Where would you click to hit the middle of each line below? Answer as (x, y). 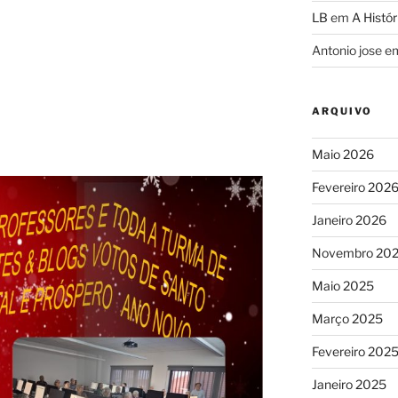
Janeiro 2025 (349, 384)
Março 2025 (347, 318)
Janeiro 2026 (349, 219)
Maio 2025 (342, 285)
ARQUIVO (342, 111)
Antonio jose (346, 50)
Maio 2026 (342, 154)
